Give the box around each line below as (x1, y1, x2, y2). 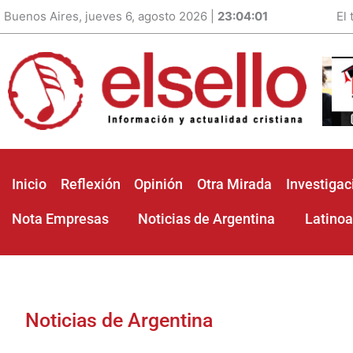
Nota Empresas (12, 210, 109, 228)
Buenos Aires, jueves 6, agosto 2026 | (4, 9, 217, 24)
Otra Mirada (196, 176, 272, 193)
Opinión (134, 176, 184, 193)
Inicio (12, 176, 46, 193)
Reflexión (60, 176, 121, 193)
